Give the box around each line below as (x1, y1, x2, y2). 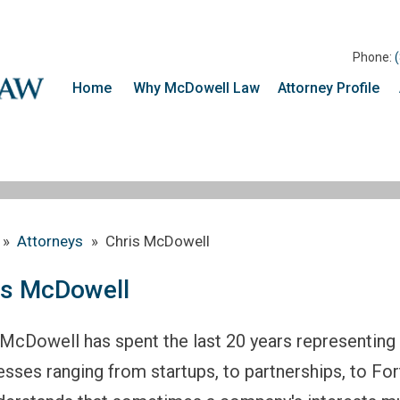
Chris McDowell (105, 232, 210, 250)
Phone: (353, 50, 395, 64)
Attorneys (17, 232, 83, 250)
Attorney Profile (278, 79, 379, 96)
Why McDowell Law (133, 79, 260, 96)
